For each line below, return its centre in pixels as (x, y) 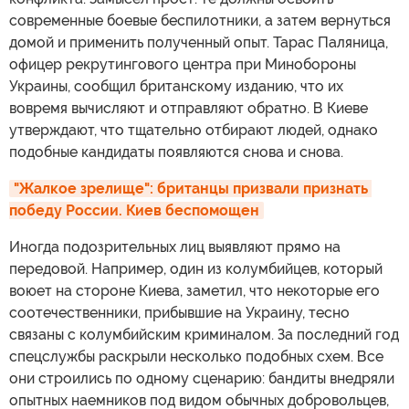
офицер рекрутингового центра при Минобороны (183, 64)
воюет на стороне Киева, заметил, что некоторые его (194, 291)
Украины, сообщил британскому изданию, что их (176, 86)
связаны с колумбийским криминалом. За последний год (204, 335)
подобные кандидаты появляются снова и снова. (176, 152)
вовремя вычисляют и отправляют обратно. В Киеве (189, 108)
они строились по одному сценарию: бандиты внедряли (202, 378)
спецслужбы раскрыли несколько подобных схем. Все (196, 357)
